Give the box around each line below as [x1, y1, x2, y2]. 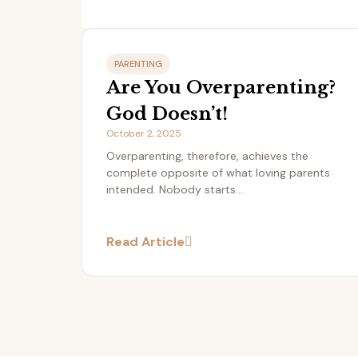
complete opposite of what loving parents [106, 165, 330, 181]
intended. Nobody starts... [106, 182, 243, 197]
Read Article [106, 233, 185, 251]
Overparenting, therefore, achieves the [106, 149, 308, 164]
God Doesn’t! [106, 103, 228, 125]
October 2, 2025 [106, 127, 181, 141]
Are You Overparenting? [106, 77, 336, 99]
